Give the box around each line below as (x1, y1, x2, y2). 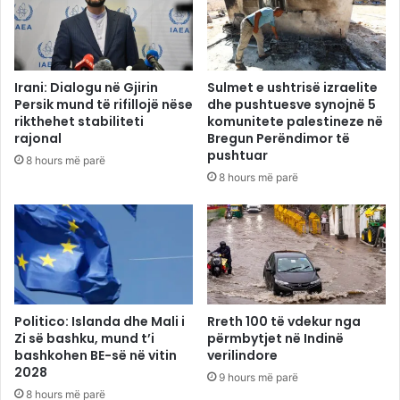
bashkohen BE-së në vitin (14, 346, 177, 365)
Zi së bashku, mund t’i (14, 329, 154, 348)
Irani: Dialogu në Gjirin (14, 78, 158, 96)
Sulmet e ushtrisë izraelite (207, 78, 378, 96)
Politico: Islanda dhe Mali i (14, 312, 185, 331)
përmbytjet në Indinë (207, 329, 344, 348)
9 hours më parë (219, 371, 298, 385)
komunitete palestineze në (207, 112, 383, 130)
